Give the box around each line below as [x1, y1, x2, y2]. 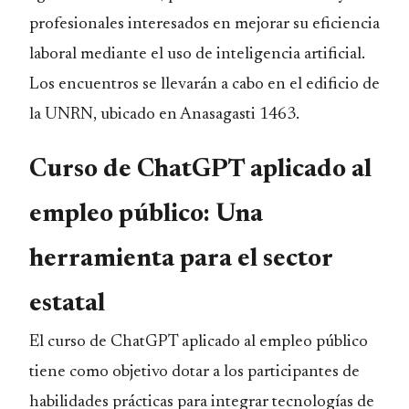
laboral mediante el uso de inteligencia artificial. [29, 46, 365, 63]
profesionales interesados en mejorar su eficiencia [29, 16, 380, 33]
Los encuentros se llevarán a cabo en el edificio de [29, 76, 380, 93]
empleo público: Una [29, 203, 263, 227]
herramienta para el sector [29, 247, 332, 272]
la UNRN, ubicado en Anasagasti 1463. [29, 106, 299, 123]
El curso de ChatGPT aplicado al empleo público [29, 333, 368, 351]
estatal [29, 292, 105, 317]
